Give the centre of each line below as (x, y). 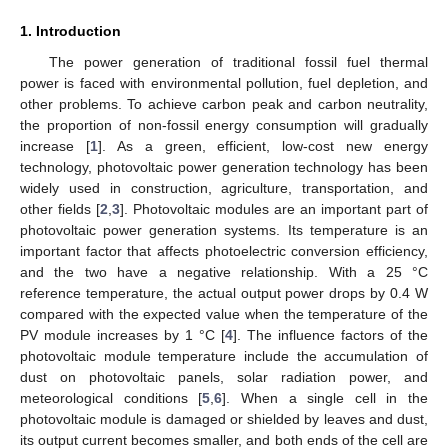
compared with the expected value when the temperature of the (224, 313)
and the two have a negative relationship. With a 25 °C (224, 271)
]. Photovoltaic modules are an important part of (274, 208)
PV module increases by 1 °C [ (122, 334)
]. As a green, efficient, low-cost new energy (262, 145)
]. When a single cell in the (325, 397)
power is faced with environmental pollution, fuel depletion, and (224, 82)
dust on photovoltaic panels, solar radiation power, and (224, 376)
